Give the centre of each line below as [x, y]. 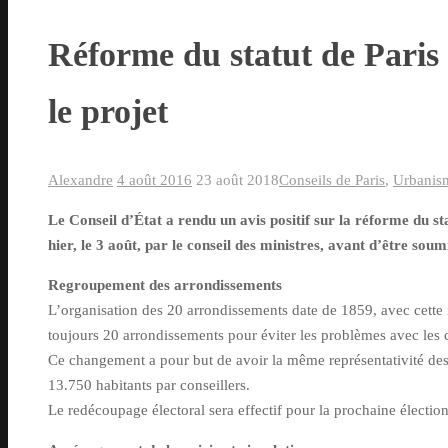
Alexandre [80, 180]
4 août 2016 [154, 180]
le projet [108, 112]
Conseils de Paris [332, 180]
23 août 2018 [237, 180]
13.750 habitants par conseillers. [149, 385]
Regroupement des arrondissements [165, 285]
